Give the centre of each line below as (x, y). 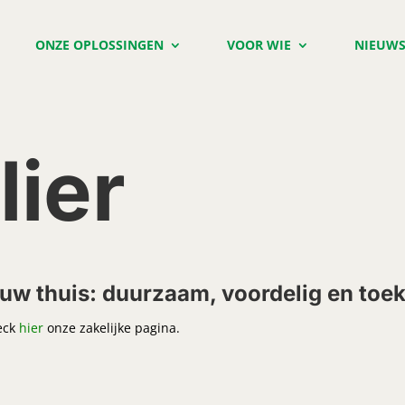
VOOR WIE (259, 45)
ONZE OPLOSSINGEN (99, 45)
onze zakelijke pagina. (114, 328)
